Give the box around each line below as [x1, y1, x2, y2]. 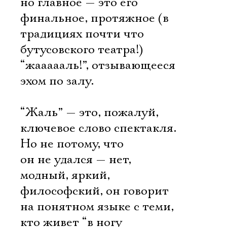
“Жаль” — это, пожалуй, [20, 105, 159, 120]
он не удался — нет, [20, 152, 131, 167]
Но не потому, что [20, 136, 124, 152]
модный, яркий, [20, 168, 110, 183]
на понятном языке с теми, [20, 199, 174, 214]
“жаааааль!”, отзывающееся [20, 58, 175, 73]
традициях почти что [20, 26, 144, 42]
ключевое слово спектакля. [20, 121, 176, 136]
